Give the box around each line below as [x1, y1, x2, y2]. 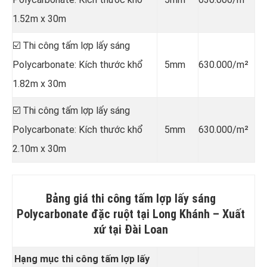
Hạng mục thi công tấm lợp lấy [14, 253, 150, 265]
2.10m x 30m [13, 142, 66, 154]
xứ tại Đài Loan [93, 222, 168, 237]
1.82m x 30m [13, 77, 66, 89]
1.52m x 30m [13, 13, 66, 24]
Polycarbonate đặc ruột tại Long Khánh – [16, 206, 222, 221]
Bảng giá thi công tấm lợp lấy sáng [45, 191, 216, 206]
